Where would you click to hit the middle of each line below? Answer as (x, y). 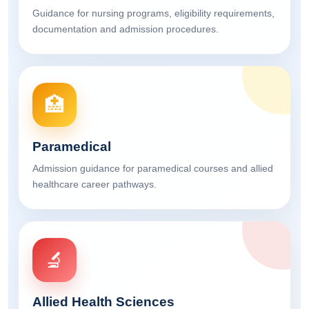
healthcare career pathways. (94, 185)
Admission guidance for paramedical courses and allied (153, 169)
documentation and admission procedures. (126, 29)
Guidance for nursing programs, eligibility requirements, (153, 13)
